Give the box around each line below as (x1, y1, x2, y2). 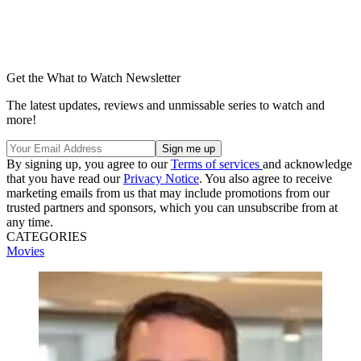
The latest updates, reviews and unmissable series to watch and (6, 98, 325, 112)
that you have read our (6, 171, 123, 185)
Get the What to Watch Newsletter (6, 70, 180, 85)
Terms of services (171, 156, 263, 171)
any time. (6, 214, 53, 229)
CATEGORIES (6, 229, 87, 243)
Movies (6, 243, 44, 258)
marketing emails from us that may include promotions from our (6, 185, 330, 200)
